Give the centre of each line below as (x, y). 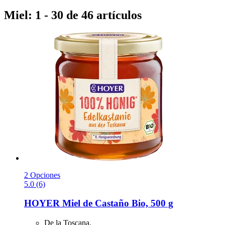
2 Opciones (42, 175)
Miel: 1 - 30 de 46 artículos (73, 15)
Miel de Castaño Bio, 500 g (117, 203)
